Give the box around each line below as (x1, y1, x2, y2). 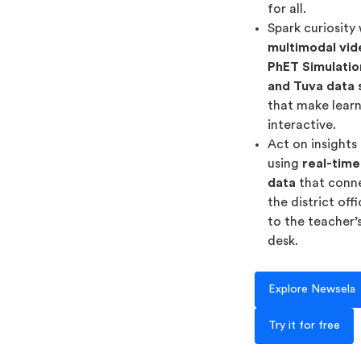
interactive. (268, 118, 337, 131)
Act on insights (268, 138, 358, 151)
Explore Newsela (268, 284, 356, 295)
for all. (268, 2, 307, 15)
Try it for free (268, 320, 341, 331)
